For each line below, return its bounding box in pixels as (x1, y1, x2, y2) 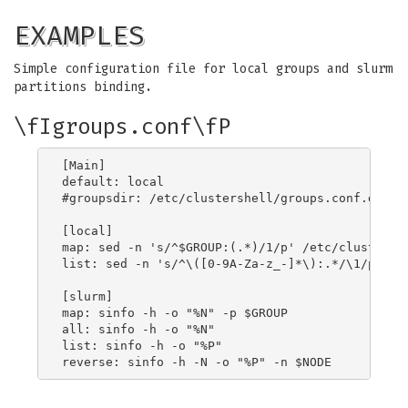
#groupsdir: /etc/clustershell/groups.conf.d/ (62, 190, 382, 205)
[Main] (62, 158, 106, 172)
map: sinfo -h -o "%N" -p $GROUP (62, 305, 288, 320)
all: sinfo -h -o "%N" (62, 321, 215, 336)
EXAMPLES (14, 19, 145, 52)
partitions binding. (14, 79, 152, 95)
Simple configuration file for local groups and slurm (14, 61, 393, 76)
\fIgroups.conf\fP (14, 114, 230, 139)
